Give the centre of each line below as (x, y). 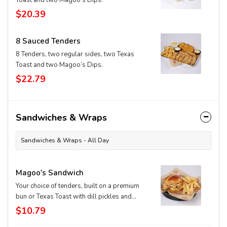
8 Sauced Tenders (48, 41)
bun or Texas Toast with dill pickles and (74, 197)
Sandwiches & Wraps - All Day (65, 140)
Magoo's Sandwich (50, 173)
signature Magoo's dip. (50, 207)
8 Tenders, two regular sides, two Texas (75, 54)
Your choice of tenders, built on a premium (78, 186)
